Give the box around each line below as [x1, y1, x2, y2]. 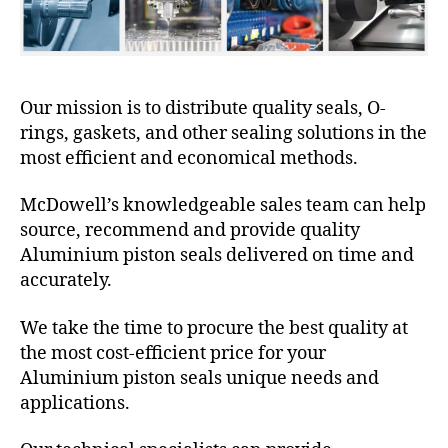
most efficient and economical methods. [20, 146, 358, 170]
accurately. [20, 269, 112, 293]
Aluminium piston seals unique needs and [20, 366, 379, 390]
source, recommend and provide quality [20, 219, 360, 243]
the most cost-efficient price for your [20, 341, 326, 365]
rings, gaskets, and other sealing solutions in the [20, 121, 427, 145]
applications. [20, 391, 130, 415]
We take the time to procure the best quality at [20, 316, 408, 340]
